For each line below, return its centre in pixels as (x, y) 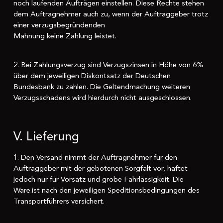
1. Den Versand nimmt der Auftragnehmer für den (95, 158)
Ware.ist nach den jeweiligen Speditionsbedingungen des (106, 190)
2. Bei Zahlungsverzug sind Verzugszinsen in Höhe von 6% (108, 65)
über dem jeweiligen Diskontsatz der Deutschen (92, 76)
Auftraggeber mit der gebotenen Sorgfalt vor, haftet (100, 168)
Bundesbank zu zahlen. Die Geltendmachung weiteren (102, 87)
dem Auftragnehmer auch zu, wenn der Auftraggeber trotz (111, 14)
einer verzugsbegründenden (59, 25)
